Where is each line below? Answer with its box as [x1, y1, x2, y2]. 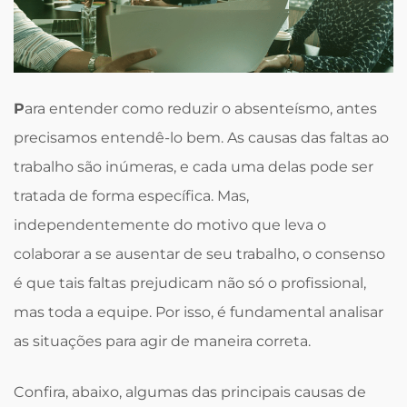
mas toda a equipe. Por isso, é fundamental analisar [14, 303, 383, 321]
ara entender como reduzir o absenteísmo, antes [25, 100, 377, 117]
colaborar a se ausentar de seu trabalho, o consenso [14, 245, 385, 263]
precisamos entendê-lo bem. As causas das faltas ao [14, 129, 389, 146]
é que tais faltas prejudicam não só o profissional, [14, 274, 366, 292]
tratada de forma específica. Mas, [14, 187, 249, 204]
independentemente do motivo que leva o [14, 216, 326, 233]
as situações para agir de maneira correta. [14, 333, 311, 350]
